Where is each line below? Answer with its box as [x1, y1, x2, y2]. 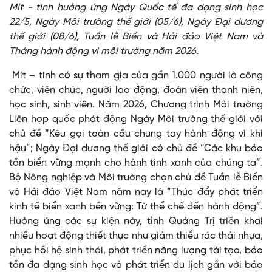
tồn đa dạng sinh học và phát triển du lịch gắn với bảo [9, 260, 263, 271]
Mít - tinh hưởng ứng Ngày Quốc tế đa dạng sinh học [9, 2, 263, 13]
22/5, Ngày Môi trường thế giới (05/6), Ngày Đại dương [9, 17, 263, 28]
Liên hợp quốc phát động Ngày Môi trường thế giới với [9, 114, 263, 125]
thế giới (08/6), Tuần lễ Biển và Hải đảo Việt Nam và [9, 32, 263, 42]
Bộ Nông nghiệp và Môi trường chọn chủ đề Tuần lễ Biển [9, 172, 263, 183]
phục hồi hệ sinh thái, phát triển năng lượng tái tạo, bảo [9, 245, 263, 256]
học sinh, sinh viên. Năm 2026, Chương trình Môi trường [9, 100, 263, 110]
